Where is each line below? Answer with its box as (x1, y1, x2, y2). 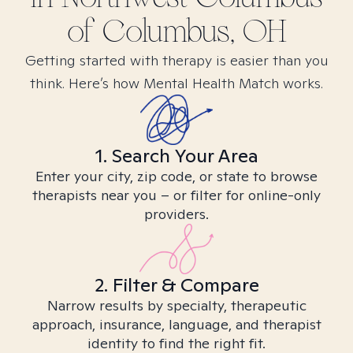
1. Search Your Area (95, 143, 258, 168)
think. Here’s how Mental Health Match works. (30, 74, 323, 92)
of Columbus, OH (66, 13, 287, 50)
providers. (144, 205, 209, 223)
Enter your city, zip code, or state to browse (35, 167, 318, 185)
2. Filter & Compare (94, 273, 259, 297)
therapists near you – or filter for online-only (32, 186, 321, 204)
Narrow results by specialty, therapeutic (46, 296, 307, 314)
